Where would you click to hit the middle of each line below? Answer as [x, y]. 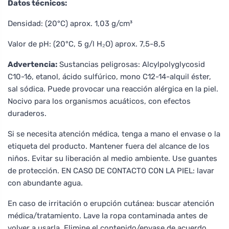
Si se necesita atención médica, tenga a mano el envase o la [114, 134]
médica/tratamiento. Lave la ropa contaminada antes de [108, 215]
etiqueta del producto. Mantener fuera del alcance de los [109, 146]
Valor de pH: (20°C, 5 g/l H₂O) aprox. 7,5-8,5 [86, 44]
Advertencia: [32, 64]
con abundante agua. [45, 183]
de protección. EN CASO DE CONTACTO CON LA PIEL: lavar [111, 170]
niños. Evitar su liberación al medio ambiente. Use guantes [112, 158]
